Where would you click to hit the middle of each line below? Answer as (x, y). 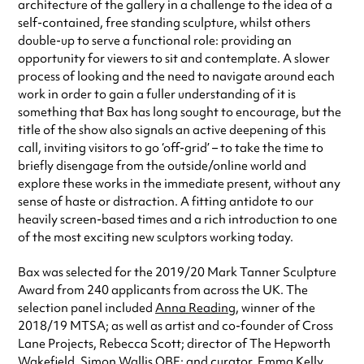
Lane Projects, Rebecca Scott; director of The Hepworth (174, 344)
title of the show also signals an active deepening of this (172, 130)
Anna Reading (195, 308)
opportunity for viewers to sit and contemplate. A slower (174, 59)
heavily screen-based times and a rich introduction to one (178, 220)
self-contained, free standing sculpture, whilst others (164, 23)
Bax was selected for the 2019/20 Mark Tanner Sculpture (177, 273)
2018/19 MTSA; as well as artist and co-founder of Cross (175, 326)
